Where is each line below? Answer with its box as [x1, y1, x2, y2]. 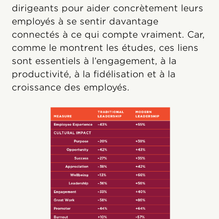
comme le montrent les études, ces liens [12, 43, 198, 53]
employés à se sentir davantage [12, 16, 158, 27]
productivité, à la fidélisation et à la [12, 69, 175, 80]
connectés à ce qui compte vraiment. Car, [12, 29, 205, 40]
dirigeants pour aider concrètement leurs [12, 3, 203, 14]
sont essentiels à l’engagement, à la [12, 56, 176, 66]
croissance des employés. [12, 82, 130, 93]
